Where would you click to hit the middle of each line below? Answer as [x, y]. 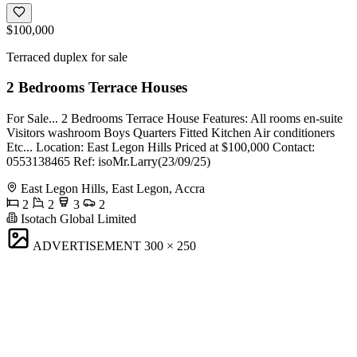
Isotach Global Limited [77, 219]
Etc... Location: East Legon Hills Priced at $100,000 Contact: [161, 147]
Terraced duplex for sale [67, 57]
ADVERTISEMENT [87, 246]
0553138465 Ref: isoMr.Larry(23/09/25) [108, 162]
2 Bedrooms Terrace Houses [97, 88]
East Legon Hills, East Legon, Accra [113, 189]
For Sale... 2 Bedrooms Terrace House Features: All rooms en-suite [175, 119]
